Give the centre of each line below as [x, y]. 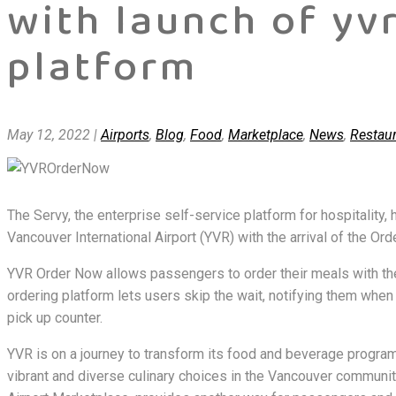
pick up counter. [55, 317]
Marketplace [266, 134]
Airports [125, 134]
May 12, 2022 [49, 134]
